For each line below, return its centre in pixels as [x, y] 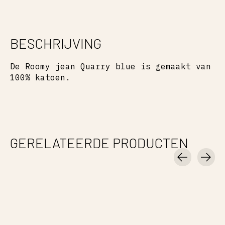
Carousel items [45, 171]
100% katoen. [40, 77]
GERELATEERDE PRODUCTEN [99, 142]
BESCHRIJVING [56, 43]
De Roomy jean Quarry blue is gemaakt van [110, 66]
